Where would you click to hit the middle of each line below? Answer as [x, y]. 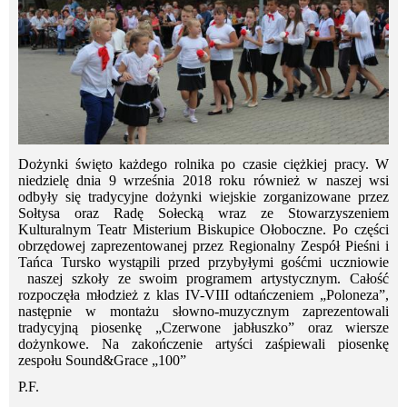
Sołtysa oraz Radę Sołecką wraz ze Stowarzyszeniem [203, 213]
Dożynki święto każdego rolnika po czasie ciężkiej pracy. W [203, 164]
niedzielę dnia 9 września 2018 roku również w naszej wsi [203, 180]
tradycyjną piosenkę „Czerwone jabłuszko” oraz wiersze [203, 327]
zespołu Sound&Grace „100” [102, 360]
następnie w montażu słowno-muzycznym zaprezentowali [203, 311]
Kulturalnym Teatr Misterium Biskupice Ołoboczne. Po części [203, 229]
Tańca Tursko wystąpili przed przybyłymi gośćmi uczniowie [203, 262]
